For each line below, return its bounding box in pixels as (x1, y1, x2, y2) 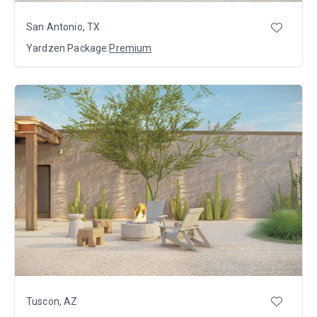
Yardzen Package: (26, 42, 110, 54)
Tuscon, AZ (26, 295, 78, 307)
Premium (109, 42, 152, 54)
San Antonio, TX (26, 21, 100, 33)
